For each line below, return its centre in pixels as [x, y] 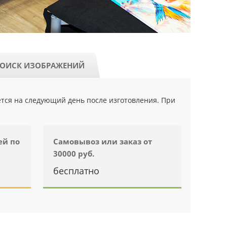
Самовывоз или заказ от [103, 141]
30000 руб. [74, 154]
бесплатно [77, 171]
